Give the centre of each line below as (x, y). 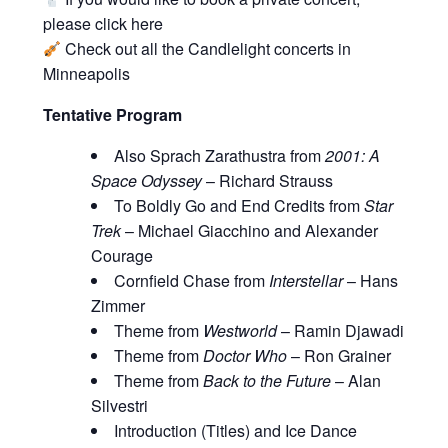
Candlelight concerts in (270, 49)
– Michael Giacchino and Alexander (249, 231)
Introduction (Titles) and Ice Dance (235, 431)
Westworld (239, 331)
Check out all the (125, 49)
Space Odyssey (146, 181)
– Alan (355, 381)
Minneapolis (86, 74)
